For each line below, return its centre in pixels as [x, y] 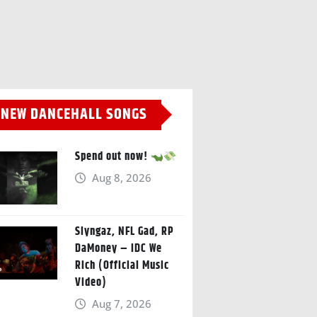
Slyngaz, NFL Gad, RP [124, 231]
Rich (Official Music [122, 265]
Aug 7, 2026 [122, 303]
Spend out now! [113, 156]
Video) [91, 282]
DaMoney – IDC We [118, 248]
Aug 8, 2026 [122, 177]
